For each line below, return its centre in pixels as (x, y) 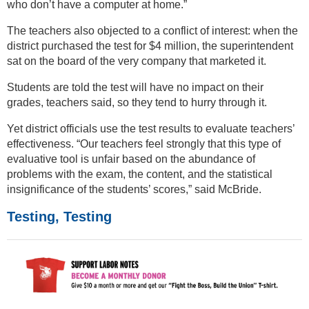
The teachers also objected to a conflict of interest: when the (152, 30)
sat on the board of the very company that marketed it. (137, 61)
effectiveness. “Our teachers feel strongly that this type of (144, 143)
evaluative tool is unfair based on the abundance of (131, 159)
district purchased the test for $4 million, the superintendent (150, 46)
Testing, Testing (59, 216)
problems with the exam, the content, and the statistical (140, 174)
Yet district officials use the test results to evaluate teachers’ (151, 128)
